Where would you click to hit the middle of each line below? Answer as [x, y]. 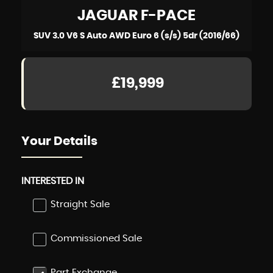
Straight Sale [80, 204]
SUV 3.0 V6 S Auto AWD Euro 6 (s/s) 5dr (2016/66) [136, 36]
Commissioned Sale [96, 239]
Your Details [59, 141]
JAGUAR [108, 16]
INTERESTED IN [53, 181]
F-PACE [167, 16]
